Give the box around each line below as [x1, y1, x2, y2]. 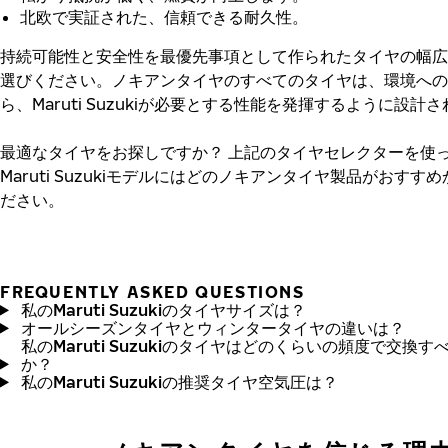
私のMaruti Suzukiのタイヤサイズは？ [20, 299, 306, 320]
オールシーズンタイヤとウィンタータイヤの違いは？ [20, 317, 405, 338]
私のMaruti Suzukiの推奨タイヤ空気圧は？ [20, 371, 338, 392]
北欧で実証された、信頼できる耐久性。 [20, 6, 308, 27]
